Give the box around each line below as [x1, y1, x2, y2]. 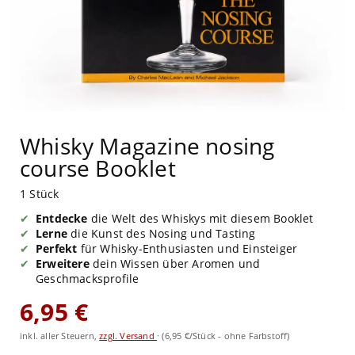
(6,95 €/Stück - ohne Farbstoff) [162, 330, 290, 342]
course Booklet [20, 153, 176, 184]
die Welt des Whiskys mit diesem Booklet [87, 211, 314, 227]
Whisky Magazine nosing [20, 131, 275, 162]
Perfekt [36, 241, 78, 257]
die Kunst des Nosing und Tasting [67, 226, 256, 242]
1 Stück [20, 186, 59, 202]
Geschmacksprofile [36, 271, 139, 287]
